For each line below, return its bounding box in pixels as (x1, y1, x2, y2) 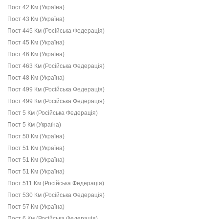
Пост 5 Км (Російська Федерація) (7, 109, 98, 116)
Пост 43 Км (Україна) (7, 16, 65, 22)
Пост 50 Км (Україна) (7, 133, 65, 140)
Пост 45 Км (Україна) (7, 39, 65, 46)
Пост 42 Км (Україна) (7, 4, 65, 11)
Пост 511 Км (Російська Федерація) (7, 180, 104, 187)
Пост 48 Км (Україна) (7, 74, 65, 81)
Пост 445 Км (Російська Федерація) (7, 27, 105, 34)
